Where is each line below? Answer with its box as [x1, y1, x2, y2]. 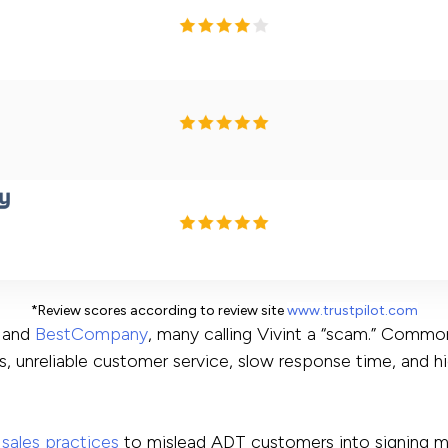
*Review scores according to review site [30, 302, 287, 320]
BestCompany [35, 323, 148, 346]
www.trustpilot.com [286, 302, 418, 320]
